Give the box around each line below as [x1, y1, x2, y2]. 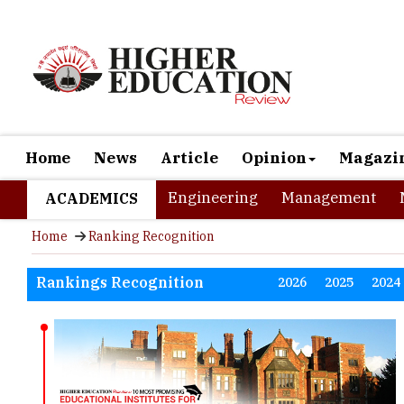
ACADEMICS [45, 189, 138, 207]
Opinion [242, 148, 307, 168]
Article [161, 148, 218, 168]
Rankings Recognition [36, 273, 204, 291]
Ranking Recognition [88, 228, 215, 244]
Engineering [168, 188, 258, 207]
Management [281, 188, 376, 207]
